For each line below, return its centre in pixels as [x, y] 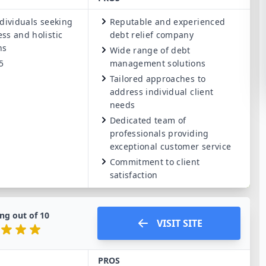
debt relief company [152, 35]
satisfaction [134, 175]
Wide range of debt [150, 50]
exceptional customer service [170, 146]
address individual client [161, 92]
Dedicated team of [148, 120]
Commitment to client [155, 162]
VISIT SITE [179, 223]
